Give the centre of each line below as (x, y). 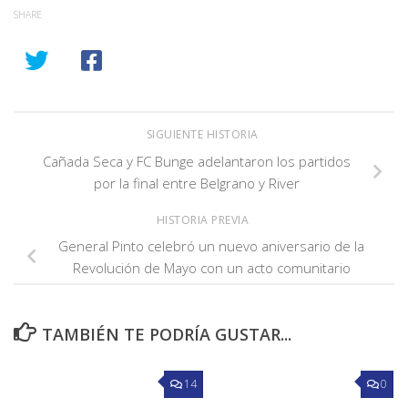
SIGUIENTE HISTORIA (204, 134)
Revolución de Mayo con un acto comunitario (211, 268)
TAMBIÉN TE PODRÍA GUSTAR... (166, 335)
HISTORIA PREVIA (204, 219)
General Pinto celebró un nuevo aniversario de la (211, 246)
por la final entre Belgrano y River (197, 183)
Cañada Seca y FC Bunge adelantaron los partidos (197, 161)
